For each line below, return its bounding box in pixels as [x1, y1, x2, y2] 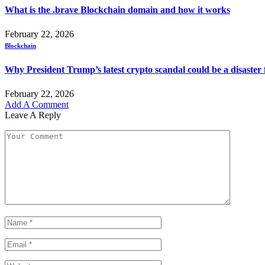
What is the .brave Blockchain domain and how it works [5, 5, 230, 15]
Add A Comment [5, 99, 69, 109]
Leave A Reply [5, 110, 61, 120]
